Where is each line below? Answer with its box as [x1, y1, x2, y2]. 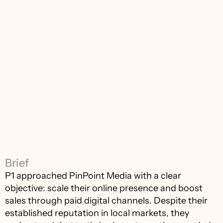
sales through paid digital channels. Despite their [5, 195, 208, 206]
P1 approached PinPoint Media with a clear [5, 170, 181, 181]
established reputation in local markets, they [5, 208, 189, 219]
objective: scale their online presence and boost [5, 183, 203, 194]
